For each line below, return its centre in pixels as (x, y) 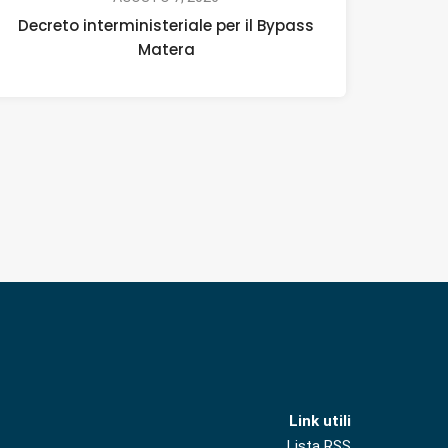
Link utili (320, 421)
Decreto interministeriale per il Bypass (166, 25)
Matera (166, 49)
